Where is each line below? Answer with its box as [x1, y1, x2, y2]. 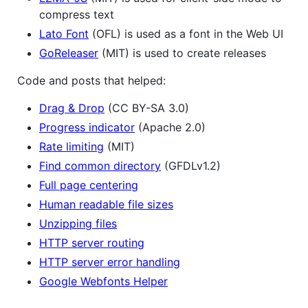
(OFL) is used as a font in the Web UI [89, 27, 283, 41]
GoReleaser [39, 46, 98, 60]
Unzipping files [39, 217, 117, 231]
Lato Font [39, 27, 89, 41]
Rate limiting [39, 140, 104, 154]
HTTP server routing [39, 236, 144, 250]
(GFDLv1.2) [161, 159, 221, 173]
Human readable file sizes [39, 197, 173, 212]
